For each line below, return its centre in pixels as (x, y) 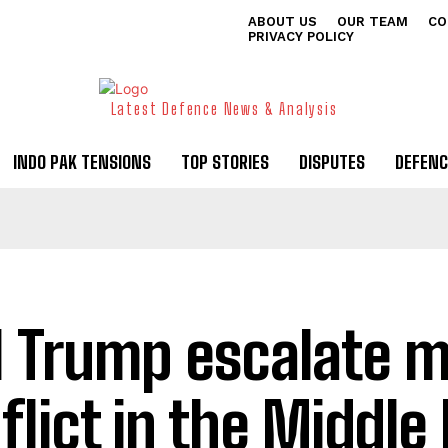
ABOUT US (282, 21)
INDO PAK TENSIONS (82, 162)
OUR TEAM (372, 21)
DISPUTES (332, 162)
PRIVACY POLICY (301, 36)
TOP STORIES (225, 162)
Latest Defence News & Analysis (224, 108)
